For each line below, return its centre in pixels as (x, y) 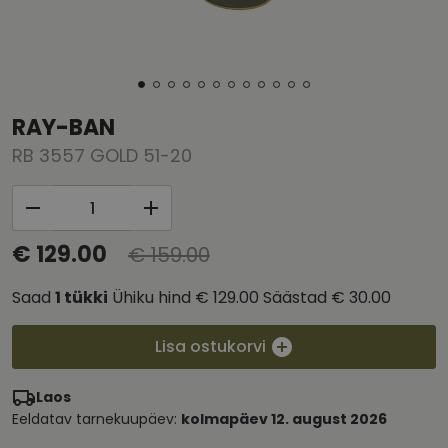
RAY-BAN (63, 128)
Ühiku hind (151, 298)
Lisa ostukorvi (210, 347)
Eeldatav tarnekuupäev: (96, 419)
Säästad (295, 298)
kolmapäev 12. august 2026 (284, 419)
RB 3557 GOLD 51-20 (102, 156)
